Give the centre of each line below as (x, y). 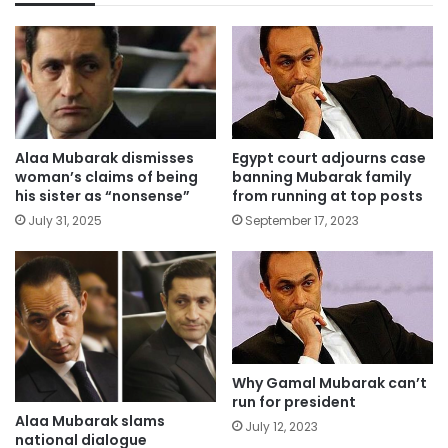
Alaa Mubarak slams (90, 420)
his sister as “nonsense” (102, 195)
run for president (294, 402)
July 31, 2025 (65, 220)
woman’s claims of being (106, 176)
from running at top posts (327, 195)
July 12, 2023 (281, 427)
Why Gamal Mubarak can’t (329, 383)
